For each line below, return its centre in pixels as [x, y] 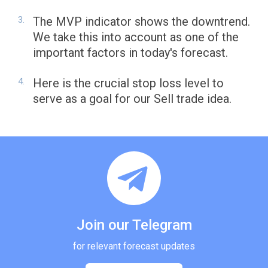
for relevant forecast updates [134, 246]
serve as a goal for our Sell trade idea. [132, 99]
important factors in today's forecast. [130, 53]
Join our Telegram [134, 225]
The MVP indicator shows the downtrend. [141, 22]
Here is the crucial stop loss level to [128, 83]
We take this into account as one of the [136, 37]
